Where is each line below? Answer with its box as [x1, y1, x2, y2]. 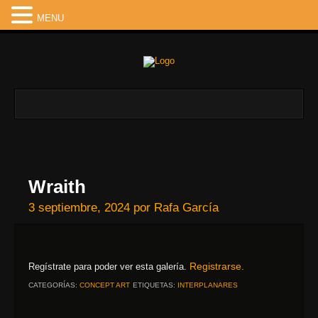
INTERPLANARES [177, 281, 238, 289]
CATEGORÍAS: [28, 281, 77, 289]
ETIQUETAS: [133, 281, 175, 289]
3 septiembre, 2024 [28, 201, 130, 214]
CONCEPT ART [79, 281, 130, 289]
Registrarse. [190, 261, 244, 272]
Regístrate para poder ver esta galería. [28, 261, 190, 272]
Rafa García [154, 201, 219, 214]
